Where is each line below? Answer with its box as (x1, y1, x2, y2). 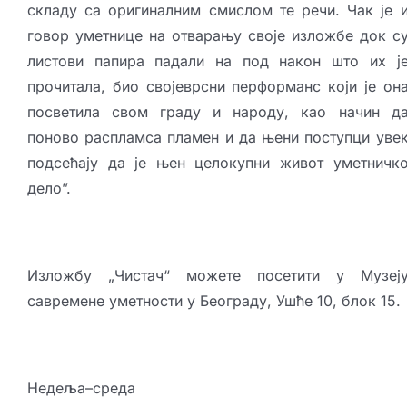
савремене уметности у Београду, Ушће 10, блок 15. (26, 292, 401, 311)
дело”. (26, 179, 71, 198)
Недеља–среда (26, 379, 135, 398)
